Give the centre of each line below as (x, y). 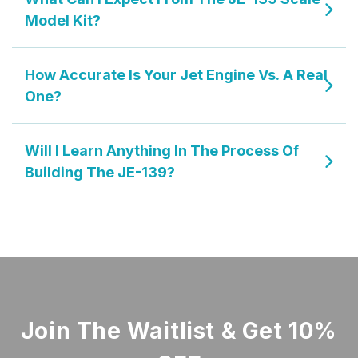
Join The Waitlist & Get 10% (179, 331)
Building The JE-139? (100, 172)
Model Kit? (63, 20)
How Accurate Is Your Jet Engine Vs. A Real (176, 75)
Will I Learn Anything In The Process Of (162, 151)
